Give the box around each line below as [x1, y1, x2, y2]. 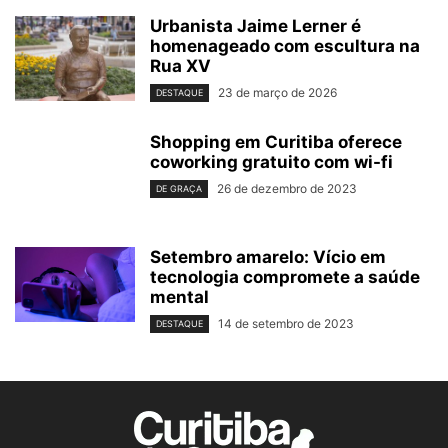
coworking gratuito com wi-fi [150, 151, 393, 172]
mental [150, 286, 209, 307]
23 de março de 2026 [218, 84, 337, 100]
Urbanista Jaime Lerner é [150, 15, 361, 36]
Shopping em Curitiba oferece [150, 131, 402, 152]
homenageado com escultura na [150, 35, 420, 56]
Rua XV [150, 55, 211, 76]
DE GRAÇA [156, 183, 202, 194]
